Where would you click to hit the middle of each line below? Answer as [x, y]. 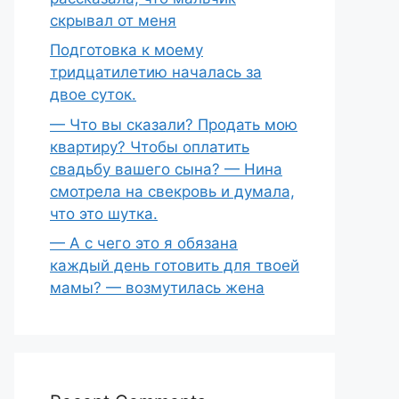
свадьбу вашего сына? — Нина [166, 169]
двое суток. [93, 94]
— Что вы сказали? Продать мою [174, 124]
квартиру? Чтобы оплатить [150, 147]
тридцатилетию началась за [156, 72]
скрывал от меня [113, 20]
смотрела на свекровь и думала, [172, 191]
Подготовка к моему [126, 50]
